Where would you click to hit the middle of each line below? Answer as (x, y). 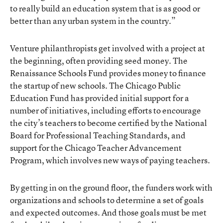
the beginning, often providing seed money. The (99, 60)
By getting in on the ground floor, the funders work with (111, 187)
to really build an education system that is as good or (105, 8)
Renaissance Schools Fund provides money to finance (108, 73)
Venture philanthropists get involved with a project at (108, 48)
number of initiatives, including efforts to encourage (106, 110)
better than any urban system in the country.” (93, 20)
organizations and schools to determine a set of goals (107, 200)
